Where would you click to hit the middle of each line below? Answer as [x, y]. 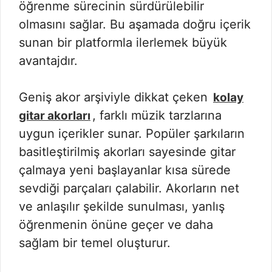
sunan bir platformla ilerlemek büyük [123, 42]
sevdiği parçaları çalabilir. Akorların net [129, 188]
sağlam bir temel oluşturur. [95, 243]
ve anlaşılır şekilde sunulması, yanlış [122, 206]
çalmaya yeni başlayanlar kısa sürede [125, 170]
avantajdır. [48, 61]
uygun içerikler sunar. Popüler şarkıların [132, 134]
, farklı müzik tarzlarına [157, 115]
